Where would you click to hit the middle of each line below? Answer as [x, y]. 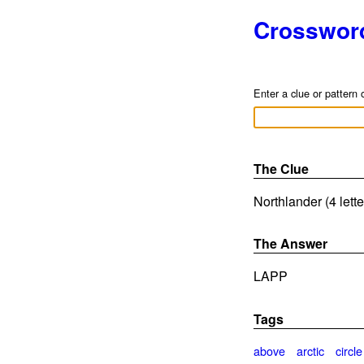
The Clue [281, 169]
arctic [311, 350]
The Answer [290, 244]
